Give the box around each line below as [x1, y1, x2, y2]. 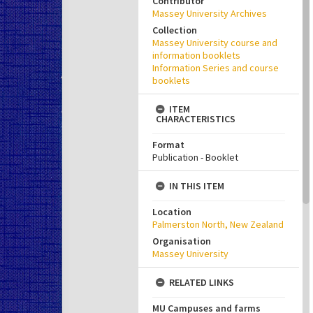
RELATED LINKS [169, 276, 234, 289]
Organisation [152, 235, 211, 247]
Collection [152, 24, 197, 36]
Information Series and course [152, 61, 279, 74]
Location [152, 205, 191, 218]
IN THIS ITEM [169, 180, 224, 192]
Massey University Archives [152, 7, 267, 20]
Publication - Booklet [152, 151, 238, 163]
